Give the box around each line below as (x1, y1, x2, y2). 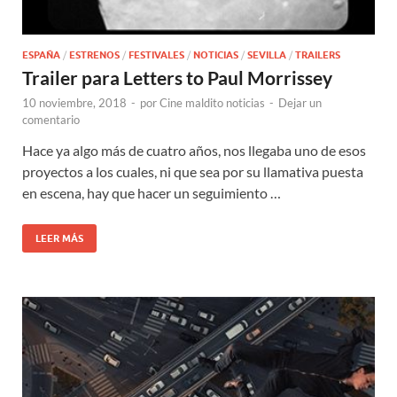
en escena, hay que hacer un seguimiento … (22, 184, 281, 202)
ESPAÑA (22, 49, 60, 62)
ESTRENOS (69, 49, 120, 62)
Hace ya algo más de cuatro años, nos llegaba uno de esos (22, 142, 366, 160)
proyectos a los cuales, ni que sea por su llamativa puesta (22, 163, 363, 181)
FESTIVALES (128, 49, 184, 62)
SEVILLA (247, 49, 286, 62)
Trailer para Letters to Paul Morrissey (22, 66, 332, 90)
